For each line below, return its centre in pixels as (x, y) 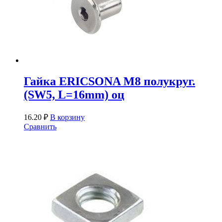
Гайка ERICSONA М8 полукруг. (110, 82)
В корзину (67, 117)
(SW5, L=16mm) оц (74, 95)
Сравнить (40, 126)
